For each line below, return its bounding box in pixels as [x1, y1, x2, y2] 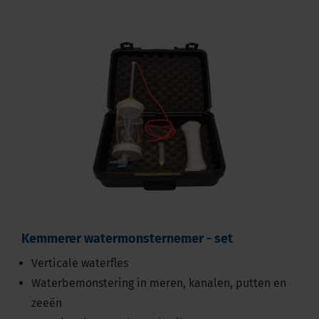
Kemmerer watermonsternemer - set [21, 231, 233, 247]
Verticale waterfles [31, 256, 128, 271]
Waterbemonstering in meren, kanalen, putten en [31, 276, 286, 291]
